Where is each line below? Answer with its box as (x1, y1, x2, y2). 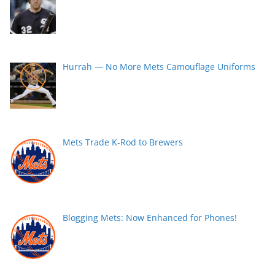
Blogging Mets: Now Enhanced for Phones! (62, 211, 237, 223)
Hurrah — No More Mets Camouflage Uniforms (62, 61, 255, 73)
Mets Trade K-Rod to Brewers (62, 136, 183, 148)
